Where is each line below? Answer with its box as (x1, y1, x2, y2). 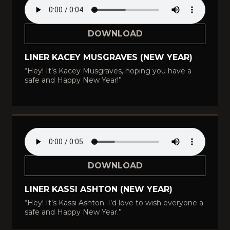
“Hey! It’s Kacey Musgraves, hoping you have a (25, 66, 191, 75)
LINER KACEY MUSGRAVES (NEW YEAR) (25, 52, 193, 62)
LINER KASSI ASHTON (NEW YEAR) (25, 184, 172, 194)
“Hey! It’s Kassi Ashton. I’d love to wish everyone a (25, 198, 203, 207)
